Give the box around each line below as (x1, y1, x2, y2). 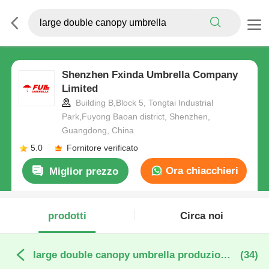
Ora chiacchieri (163, 165, 239, 177)
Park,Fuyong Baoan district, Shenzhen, (61, 112, 210, 122)
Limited (61, 83, 98, 95)
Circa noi (180, 210, 224, 222)
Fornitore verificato (66, 143, 138, 153)
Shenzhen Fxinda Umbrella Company (61, 69, 238, 81)
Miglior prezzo (49, 165, 119, 177)
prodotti (47, 210, 86, 222)
